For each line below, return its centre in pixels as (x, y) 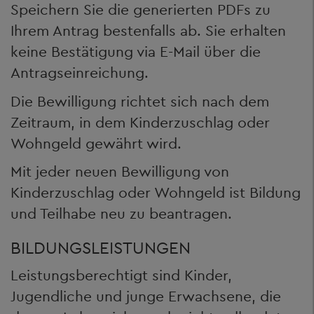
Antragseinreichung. (80, 73)
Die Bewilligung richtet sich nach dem (140, 101)
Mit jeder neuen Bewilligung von (120, 171)
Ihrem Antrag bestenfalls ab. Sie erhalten (148, 30)
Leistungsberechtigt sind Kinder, (121, 275)
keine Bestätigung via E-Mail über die (136, 52)
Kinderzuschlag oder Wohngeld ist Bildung (156, 192)
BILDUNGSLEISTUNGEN (101, 248)
